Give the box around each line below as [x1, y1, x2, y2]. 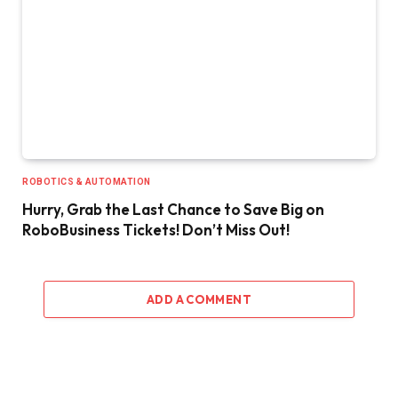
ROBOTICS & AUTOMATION [22, 176, 151, 187]
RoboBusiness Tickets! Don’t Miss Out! [22, 219, 290, 239]
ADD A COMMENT [146, 291, 252, 306]
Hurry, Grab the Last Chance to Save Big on [22, 199, 324, 219]
